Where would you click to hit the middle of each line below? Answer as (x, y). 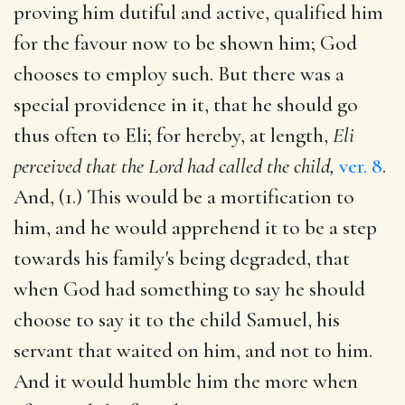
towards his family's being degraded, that (182, 258)
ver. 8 (361, 166)
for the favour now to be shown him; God (185, 43)
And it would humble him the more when (186, 381)
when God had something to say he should (189, 289)
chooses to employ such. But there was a (179, 74)
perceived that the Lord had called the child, (174, 166)
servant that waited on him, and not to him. (193, 350)
